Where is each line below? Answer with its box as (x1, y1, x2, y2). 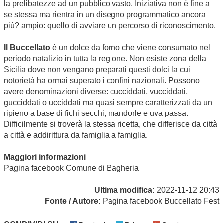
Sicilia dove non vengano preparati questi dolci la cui (4, 65, 190, 74)
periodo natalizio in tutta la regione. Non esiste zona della (4, 54, 206, 63)
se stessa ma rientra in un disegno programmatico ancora (4, 10, 206, 19)
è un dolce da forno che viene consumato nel (50, 43, 210, 52)
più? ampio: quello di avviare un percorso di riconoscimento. (4, 21, 216, 30)
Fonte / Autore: (45, 196, 101, 205)
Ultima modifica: (94, 185, 155, 194)
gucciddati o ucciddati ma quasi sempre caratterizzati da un (4, 98, 212, 107)
